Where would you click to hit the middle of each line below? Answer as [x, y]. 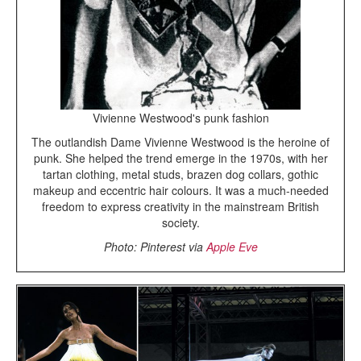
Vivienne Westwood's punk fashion [180, 117]
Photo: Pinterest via [155, 246]
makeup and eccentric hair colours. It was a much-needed [180, 190]
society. [180, 222]
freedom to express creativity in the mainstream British [180, 206]
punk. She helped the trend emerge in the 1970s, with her [180, 158]
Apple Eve [232, 246]
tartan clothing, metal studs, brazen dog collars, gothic [180, 174]
